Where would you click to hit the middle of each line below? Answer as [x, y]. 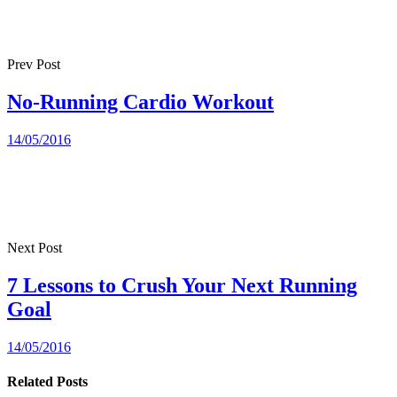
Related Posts [47, 382]
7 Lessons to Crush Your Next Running [182, 286]
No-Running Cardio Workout [140, 102]
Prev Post [34, 65]
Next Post [35, 248]
